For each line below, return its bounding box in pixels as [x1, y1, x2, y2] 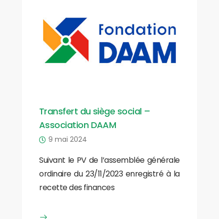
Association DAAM [39, 119, 116, 131]
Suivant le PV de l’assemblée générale [39, 154, 180, 166]
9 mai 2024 [48, 134, 87, 145]
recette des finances [39, 182, 115, 194]
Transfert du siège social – [39, 105, 151, 118]
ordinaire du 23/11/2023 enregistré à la [39, 168, 180, 180]
